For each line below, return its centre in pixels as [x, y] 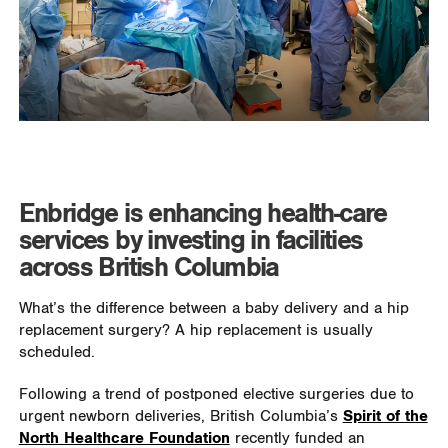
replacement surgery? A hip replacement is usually [195, 331]
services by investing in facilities [190, 241]
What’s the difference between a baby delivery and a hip [213, 309]
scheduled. [56, 353]
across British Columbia [148, 268]
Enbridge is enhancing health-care [202, 214]
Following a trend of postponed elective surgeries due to [216, 395]
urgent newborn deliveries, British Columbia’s [180, 417]
